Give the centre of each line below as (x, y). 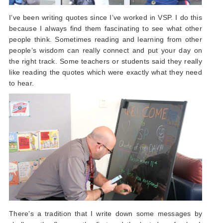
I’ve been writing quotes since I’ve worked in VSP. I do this (106, 17)
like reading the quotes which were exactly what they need (106, 72)
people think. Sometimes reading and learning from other (106, 39)
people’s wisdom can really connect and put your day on (106, 50)
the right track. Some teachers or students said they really (106, 61)
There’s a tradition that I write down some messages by (106, 214)
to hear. (21, 83)
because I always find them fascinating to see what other (106, 28)
